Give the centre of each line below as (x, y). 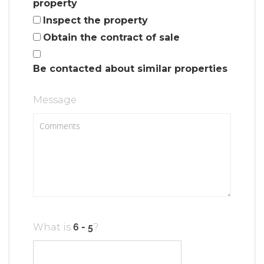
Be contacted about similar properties (130, 69)
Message (55, 100)
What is (53, 227)
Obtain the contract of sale (111, 37)
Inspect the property (95, 20)
